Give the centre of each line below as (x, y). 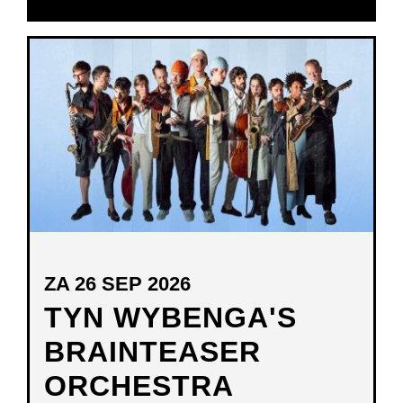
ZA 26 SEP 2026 (117, 284)
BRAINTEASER (152, 352)
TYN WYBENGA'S (170, 318)
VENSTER (279, 77)
